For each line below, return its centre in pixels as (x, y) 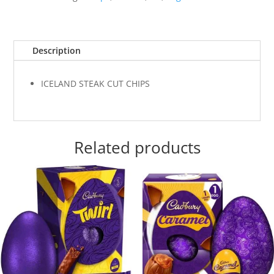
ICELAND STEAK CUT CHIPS (96, 84)
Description (57, 51)
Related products (137, 148)
